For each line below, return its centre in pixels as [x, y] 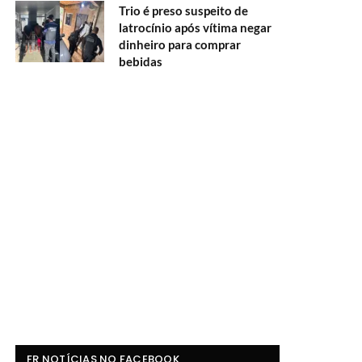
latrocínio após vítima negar [195, 27]
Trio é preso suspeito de [183, 11]
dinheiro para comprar [180, 44]
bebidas [141, 61]
